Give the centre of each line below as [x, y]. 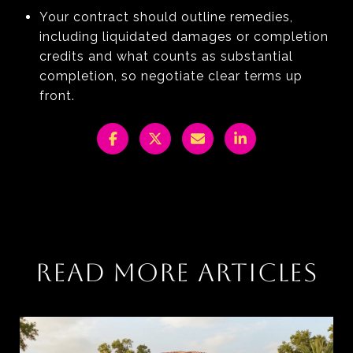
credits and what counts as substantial [166, 56]
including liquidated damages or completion [184, 36]
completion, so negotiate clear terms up [171, 76]
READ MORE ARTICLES [176, 272]
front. [57, 95]
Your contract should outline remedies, [166, 17]
